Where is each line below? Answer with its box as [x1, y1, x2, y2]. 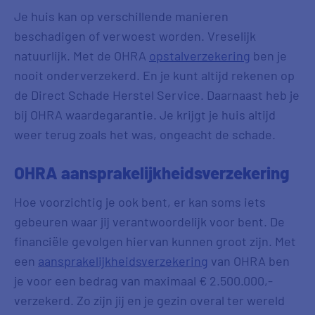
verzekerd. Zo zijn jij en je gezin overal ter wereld [14, 292, 285, 308]
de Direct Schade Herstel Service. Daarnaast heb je [14, 87, 300, 103]
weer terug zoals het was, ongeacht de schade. [14, 127, 276, 142]
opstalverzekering [149, 48, 250, 63]
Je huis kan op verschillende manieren [14, 8, 229, 24]
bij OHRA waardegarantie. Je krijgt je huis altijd [14, 107, 276, 122]
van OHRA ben [208, 253, 290, 269]
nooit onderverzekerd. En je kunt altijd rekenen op [14, 67, 295, 83]
